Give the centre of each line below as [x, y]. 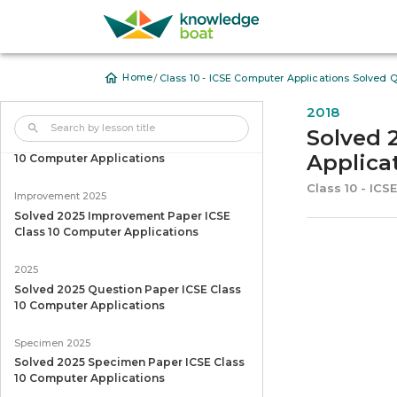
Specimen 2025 [52, 343]
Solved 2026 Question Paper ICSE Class [128, 143]
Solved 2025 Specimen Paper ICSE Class [129, 362]
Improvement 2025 [60, 197]
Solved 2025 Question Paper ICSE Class [127, 289]
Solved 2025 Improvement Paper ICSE [122, 216]
